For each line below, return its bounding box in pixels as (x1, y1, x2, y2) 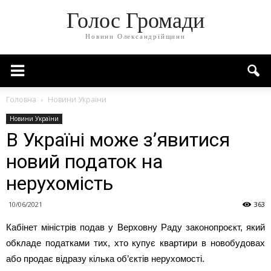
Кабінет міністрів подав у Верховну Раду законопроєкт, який (6, 222, 265, 232)
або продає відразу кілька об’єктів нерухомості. (6, 253, 204, 264)
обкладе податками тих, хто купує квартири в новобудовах (6, 238, 265, 248)
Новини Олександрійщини (85, 33, 186, 41)
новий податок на (6, 150, 163, 173)
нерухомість (6, 172, 113, 195)
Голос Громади (66, 8, 204, 33)
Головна (6, 94, 36, 105)
